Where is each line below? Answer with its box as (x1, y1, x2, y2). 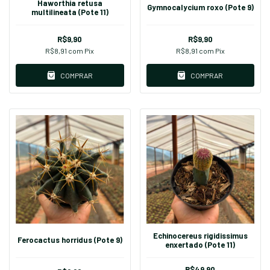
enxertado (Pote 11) (165, 239, 236, 250)
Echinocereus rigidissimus (152, 230, 248, 240)
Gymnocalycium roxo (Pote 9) (146, 2, 254, 13)
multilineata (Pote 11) (31, 7, 108, 17)
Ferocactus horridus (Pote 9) (17, 235, 122, 245)
